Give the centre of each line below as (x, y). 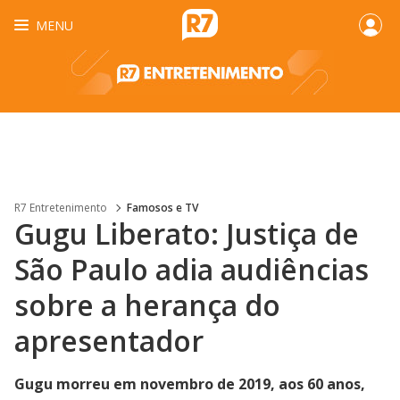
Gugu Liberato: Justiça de (187, 233)
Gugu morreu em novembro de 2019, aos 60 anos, (190, 384)
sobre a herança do (147, 305)
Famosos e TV (162, 208)
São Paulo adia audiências (192, 269)
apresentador (109, 341)
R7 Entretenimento (61, 208)
